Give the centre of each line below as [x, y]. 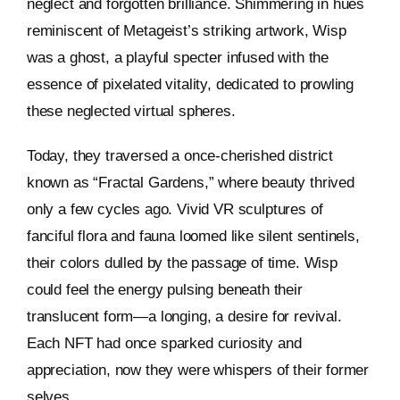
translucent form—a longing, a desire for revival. [184, 317]
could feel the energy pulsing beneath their [164, 290]
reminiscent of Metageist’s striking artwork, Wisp [186, 31]
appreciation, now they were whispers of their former [198, 371]
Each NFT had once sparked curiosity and [164, 344]
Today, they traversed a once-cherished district [179, 156]
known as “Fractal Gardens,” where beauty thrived [190, 183]
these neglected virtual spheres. [131, 112]
